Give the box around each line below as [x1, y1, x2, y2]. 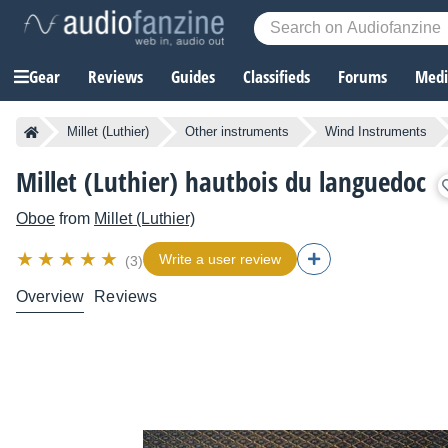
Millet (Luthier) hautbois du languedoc [16, 163, 426, 201]
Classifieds [243, 65, 310, 89]
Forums [338, 65, 387, 89]
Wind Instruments [325, 124, 427, 140]
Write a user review [159, 251, 281, 268]
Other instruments [185, 124, 289, 140]
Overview [16, 288, 85, 306]
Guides [171, 65, 215, 89]
